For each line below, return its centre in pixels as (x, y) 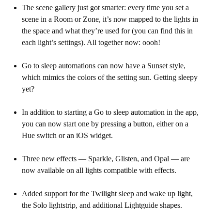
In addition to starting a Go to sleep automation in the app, (110, 112)
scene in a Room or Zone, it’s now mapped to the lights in (110, 19)
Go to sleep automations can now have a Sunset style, (103, 66)
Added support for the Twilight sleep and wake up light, (107, 194)
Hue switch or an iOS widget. (67, 135)
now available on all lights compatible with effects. (99, 170)
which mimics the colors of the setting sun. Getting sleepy (109, 77)
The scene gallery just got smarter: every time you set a (105, 8)
